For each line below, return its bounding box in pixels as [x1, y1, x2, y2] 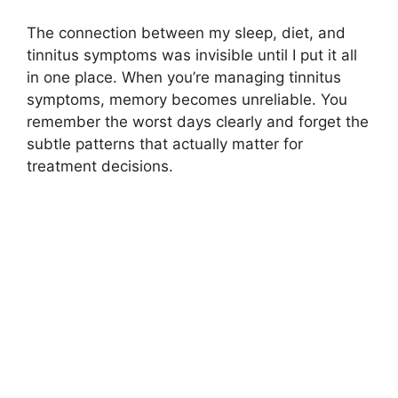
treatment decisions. [27, 156, 173, 175]
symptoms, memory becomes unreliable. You [27, 90, 347, 108]
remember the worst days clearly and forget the [27, 112, 369, 131]
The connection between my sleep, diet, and [27, 23, 346, 42]
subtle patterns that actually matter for [27, 134, 303, 153]
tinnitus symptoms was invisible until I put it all [27, 45, 357, 64]
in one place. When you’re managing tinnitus [27, 68, 341, 86]
